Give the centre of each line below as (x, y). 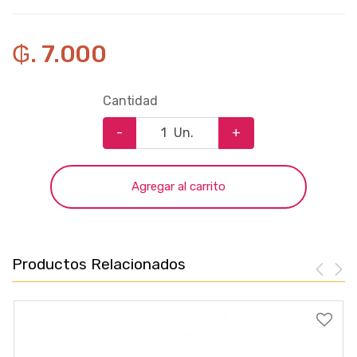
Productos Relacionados (99, 264)
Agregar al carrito (178, 186)
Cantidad (130, 100)
